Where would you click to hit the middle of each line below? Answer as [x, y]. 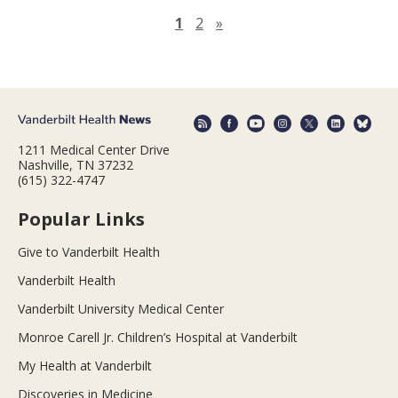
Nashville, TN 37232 [76, 165]
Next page [257, 22]
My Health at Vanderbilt [85, 366]
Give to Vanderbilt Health [89, 252]
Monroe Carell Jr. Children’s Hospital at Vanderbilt [158, 338]
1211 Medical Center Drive [94, 150]
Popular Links [81, 219]
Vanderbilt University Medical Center [121, 309]
